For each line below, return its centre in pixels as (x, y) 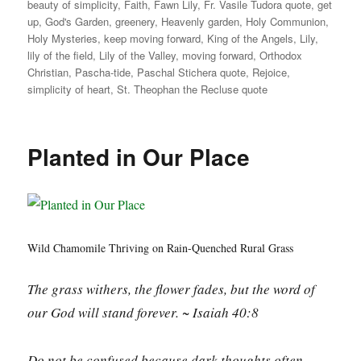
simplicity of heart (69, 89)
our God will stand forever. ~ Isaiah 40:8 (143, 313)
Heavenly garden (201, 21)
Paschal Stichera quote (192, 72)
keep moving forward (153, 38)
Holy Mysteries (63, 38)
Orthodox (281, 55)
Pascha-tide (103, 72)
